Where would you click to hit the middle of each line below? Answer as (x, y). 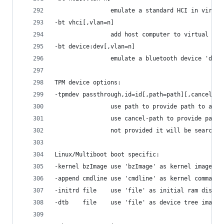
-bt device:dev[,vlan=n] (95, 46)
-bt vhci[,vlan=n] (84, 22)
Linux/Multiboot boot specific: (107, 154)
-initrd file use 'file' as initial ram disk (135, 190)
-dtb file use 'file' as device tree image (137, 202)
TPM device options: (88, 82)
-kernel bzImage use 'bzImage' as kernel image (133, 166)
